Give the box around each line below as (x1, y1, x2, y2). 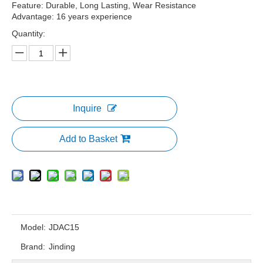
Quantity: (12, 29, 45, 38)
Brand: (21, 242, 45, 251)
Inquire (72, 103, 102, 113)
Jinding (49, 242, 75, 251)
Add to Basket (59, 134, 117, 144)
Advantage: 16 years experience (12, 12, 132, 21)
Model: (21, 222, 46, 232)
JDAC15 (49, 222, 79, 232)
